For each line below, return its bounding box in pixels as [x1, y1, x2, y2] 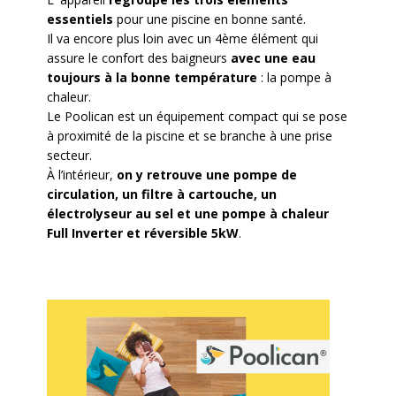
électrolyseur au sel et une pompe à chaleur [46, 205, 329, 222]
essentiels [46, 11, 113, 27]
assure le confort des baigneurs [46, 49, 227, 66]
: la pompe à [256, 69, 331, 86]
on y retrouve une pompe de [116, 166, 297, 183]
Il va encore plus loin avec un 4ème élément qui [46, 30, 318, 47]
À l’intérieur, [46, 166, 117, 183]
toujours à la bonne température [46, 69, 257, 86]
